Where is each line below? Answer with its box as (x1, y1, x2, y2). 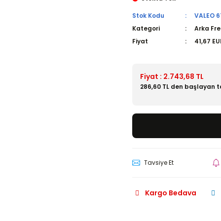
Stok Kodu (132, 11, 164, 20)
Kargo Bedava (145, 187, 196, 198)
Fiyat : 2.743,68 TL (140, 72, 204, 81)
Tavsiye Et (144, 158, 174, 167)
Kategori (132, 24, 160, 33)
